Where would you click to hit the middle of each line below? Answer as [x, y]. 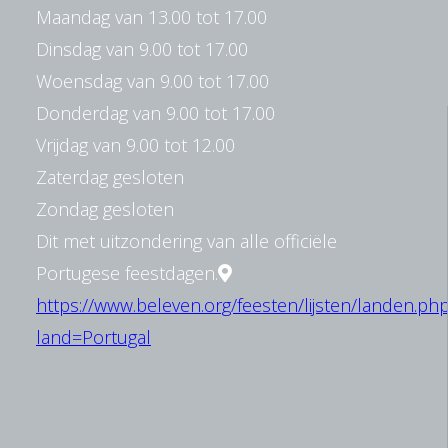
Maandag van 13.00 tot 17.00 [151, 17]
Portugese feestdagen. [126, 273]
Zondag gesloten [104, 209]
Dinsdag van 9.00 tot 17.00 [141, 49]
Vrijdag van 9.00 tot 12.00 [135, 145]
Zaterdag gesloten [109, 177]
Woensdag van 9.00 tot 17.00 [152, 81]
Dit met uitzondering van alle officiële [186, 241]
